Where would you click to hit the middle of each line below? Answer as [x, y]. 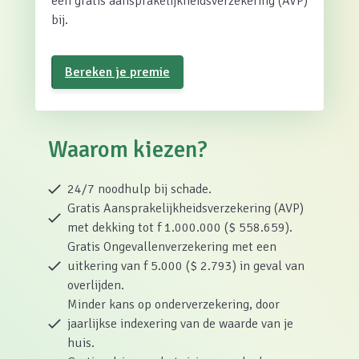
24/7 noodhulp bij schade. [139, 189]
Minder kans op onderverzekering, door [173, 305]
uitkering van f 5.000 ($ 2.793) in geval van [186, 266]
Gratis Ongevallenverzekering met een [172, 247]
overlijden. [96, 285]
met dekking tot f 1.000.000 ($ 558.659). [180, 228]
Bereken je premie [117, 72]
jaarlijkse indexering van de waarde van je [180, 324]
